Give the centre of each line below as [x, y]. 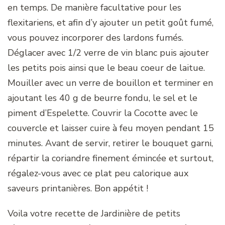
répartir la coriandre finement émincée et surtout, [110, 158]
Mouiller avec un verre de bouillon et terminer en [110, 83]
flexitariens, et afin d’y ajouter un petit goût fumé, [110, 23]
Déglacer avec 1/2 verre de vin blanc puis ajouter [108, 53]
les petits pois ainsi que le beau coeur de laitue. [106, 68]
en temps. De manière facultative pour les [94, 8]
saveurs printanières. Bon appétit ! [78, 189]
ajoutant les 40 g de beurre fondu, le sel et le [102, 98]
